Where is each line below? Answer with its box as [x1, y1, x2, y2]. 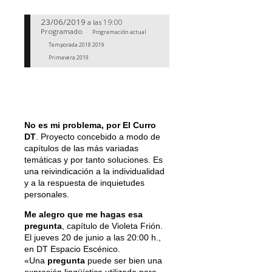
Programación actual [92, 28, 147, 36]
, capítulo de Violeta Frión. [62, 220, 163, 231]
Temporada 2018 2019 [49, 41, 105, 49]
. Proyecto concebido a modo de [36, 131, 160, 141]
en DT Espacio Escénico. [24, 243, 120, 254]
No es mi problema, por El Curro [24, 120, 156, 130]
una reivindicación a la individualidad [24, 166, 165, 176]
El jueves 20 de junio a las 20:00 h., [24, 232, 161, 242]
